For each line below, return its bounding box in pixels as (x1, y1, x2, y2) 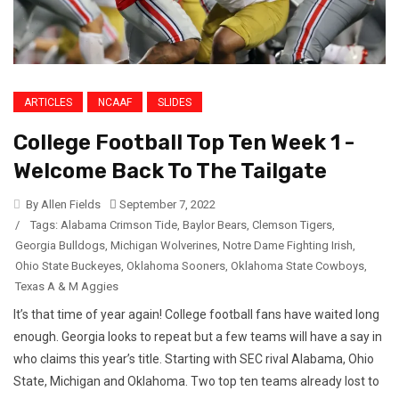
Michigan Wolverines (110, 238, 217, 252)
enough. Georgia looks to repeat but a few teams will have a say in (13, 329, 382, 344)
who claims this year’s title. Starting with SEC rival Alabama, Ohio (13, 351, 374, 366)
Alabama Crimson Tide (61, 217, 177, 232)
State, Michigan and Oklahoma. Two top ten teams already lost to (13, 373, 379, 388)
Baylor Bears (183, 217, 247, 232)
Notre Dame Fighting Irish (223, 238, 353, 252)
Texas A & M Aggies (15, 279, 118, 293)
